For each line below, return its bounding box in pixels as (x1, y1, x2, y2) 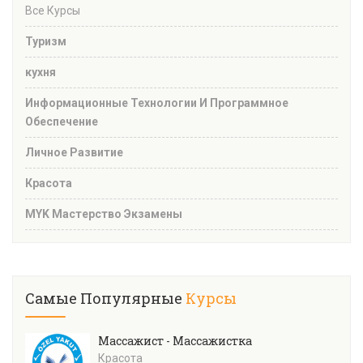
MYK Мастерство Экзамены (25, 207, 182, 221)
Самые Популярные (25, 288, 186, 309)
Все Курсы (25, 4, 80, 18)
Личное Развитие (25, 146, 123, 160)
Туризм (25, 35, 66, 49)
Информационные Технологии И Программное (25, 96, 288, 110)
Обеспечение (25, 115, 98, 129)
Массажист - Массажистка (98, 333, 252, 349)
